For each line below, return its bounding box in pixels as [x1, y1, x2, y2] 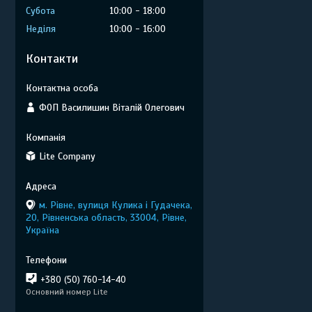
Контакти [26, 51, 78, 66]
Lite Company [39, 150, 95, 162]
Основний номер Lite [26, 287, 108, 297]
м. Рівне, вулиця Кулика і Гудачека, [39, 199, 192, 211]
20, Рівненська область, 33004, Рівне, [26, 212, 187, 224]
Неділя [26, 23, 56, 35]
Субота [26, 5, 55, 17]
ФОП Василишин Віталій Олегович [39, 101, 185, 114]
